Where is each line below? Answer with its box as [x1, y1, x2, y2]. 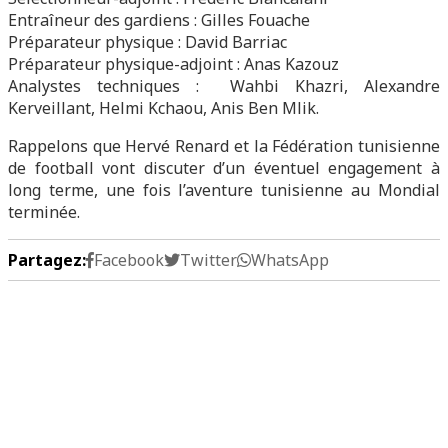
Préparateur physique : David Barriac [8, 31, 287, 53]
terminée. [8, 201, 80, 223]
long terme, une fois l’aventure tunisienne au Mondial [8, 179, 440, 201]
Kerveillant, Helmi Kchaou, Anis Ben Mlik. [8, 97, 319, 119]
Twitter [180, 249, 237, 271]
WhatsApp [251, 249, 329, 271]
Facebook [94, 249, 164, 271]
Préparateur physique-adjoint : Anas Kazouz [8, 53, 339, 75]
